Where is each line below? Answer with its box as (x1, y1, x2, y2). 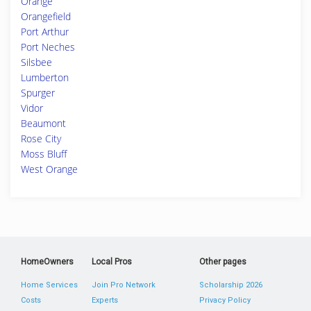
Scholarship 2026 (199, 280, 262, 289)
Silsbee (21, 56, 52, 69)
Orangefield (21, 10, 71, 23)
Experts (92, 296, 119, 305)
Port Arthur (21, 25, 69, 38)
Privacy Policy (199, 296, 251, 305)
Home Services (21, 280, 78, 289)
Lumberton (21, 71, 69, 84)
